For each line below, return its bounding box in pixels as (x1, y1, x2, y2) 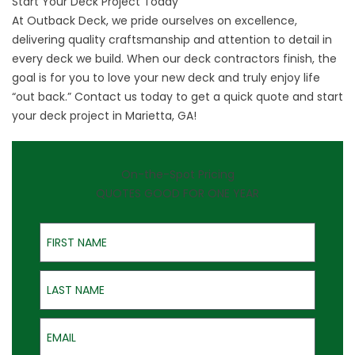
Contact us (74, 89, 137, 105)
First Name (39, 219, 100, 236)
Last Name (39, 267, 100, 284)
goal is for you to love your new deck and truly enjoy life (12, 70, 320, 86)
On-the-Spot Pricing (120, 166, 235, 183)
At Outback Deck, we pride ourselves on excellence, (12, 13, 297, 29)
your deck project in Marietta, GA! (12, 108, 197, 124)
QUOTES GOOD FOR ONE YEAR (96, 185, 259, 202)
